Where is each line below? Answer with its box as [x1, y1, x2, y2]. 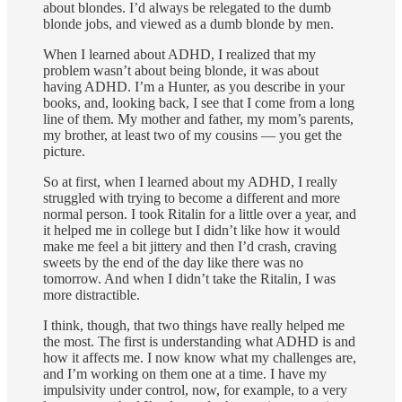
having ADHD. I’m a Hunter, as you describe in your [43, 79, 345, 95]
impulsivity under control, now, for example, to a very [43, 382, 347, 398]
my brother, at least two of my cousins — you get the [43, 127, 342, 144]
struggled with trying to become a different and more [43, 190, 340, 206]
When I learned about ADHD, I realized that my [43, 47, 316, 63]
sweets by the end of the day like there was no [43, 255, 303, 271]
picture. [43, 144, 85, 160]
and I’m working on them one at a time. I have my [43, 366, 327, 382]
